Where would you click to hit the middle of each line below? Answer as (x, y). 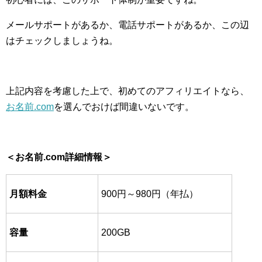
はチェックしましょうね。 (62, 41)
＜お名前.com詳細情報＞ (59, 157)
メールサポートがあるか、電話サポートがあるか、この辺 (127, 25)
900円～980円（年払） (150, 194)
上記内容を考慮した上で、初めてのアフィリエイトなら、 (127, 91)
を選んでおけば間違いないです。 (124, 107)
